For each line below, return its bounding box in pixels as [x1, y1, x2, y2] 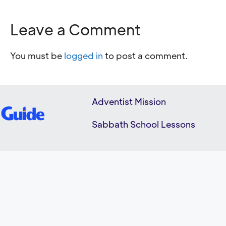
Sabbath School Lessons [92, 118, 196, 130]
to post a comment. [103, 50, 188, 61]
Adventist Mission [92, 95, 166, 107]
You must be [10, 50, 64, 61]
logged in [64, 50, 103, 61]
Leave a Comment [10, 20, 141, 39]
